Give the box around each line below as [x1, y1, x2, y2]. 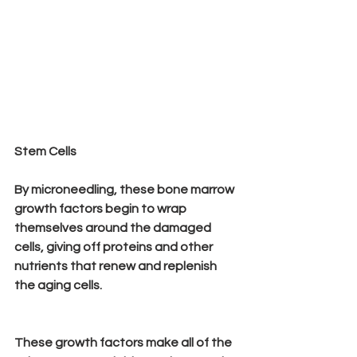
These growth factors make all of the [14, 335, 234, 349]
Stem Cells [14, 144, 76, 158]
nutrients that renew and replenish [14, 259, 219, 273]
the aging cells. [14, 278, 102, 292]
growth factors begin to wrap [14, 202, 189, 215]
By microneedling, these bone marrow [14, 182, 237, 196]
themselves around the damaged [14, 221, 214, 234]
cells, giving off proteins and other [14, 240, 215, 253]
